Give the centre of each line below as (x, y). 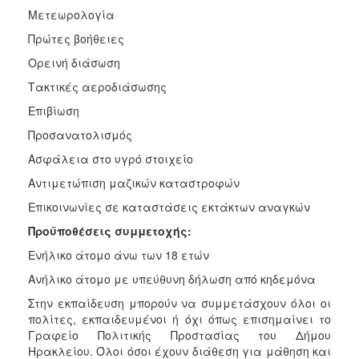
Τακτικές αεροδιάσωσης (97, 86)
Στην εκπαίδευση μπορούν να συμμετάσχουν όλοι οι (179, 303)
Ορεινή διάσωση (74, 62)
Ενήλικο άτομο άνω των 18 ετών (119, 254)
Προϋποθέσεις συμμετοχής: (110, 230)
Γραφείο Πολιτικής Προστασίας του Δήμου (179, 335)
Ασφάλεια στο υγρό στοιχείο (111, 158)
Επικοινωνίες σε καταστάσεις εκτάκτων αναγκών (169, 206)
